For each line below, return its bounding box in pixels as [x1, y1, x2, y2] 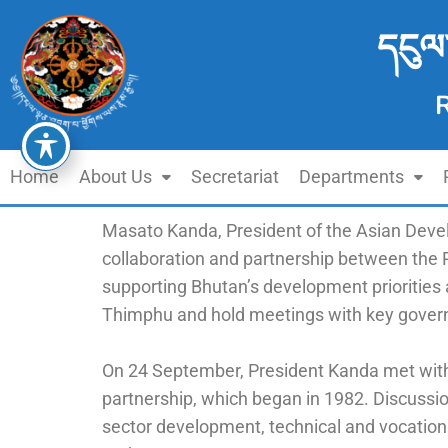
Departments [299, 166, 404, 187]
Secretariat [191, 166, 279, 187]
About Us [79, 166, 152, 187]
